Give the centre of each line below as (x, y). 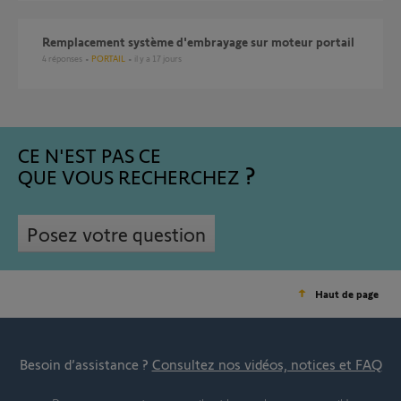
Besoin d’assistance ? (85, 364)
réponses (64, 58)
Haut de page (347, 294)
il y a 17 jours (158, 58)
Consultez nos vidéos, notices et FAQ (267, 364)
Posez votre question (116, 234)
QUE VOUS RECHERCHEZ (129, 176)
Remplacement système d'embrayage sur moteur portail (202, 42)
